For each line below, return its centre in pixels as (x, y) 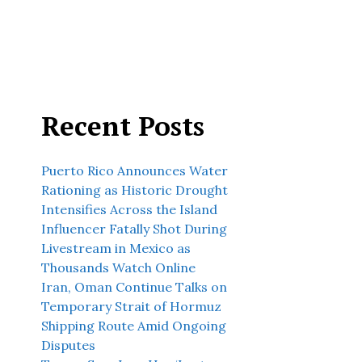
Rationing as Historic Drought (135, 190)
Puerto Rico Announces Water (135, 170)
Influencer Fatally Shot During (134, 229)
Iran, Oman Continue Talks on (134, 287)
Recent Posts (123, 126)
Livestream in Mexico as (116, 248)
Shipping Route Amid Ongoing (134, 326)
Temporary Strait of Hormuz (131, 306)
